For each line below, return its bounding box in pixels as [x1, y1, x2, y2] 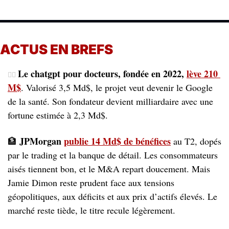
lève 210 [187, 67, 218, 80]
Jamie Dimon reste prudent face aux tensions [8, 176, 174, 189]
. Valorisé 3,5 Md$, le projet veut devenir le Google [21, 81, 213, 94]
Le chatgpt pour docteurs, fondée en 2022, [18, 67, 187, 80]
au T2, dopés [171, 135, 221, 147]
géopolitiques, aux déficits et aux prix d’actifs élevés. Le [8, 190, 217, 202]
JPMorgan [19, 134, 64, 148]
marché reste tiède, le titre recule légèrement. [8, 204, 175, 216]
